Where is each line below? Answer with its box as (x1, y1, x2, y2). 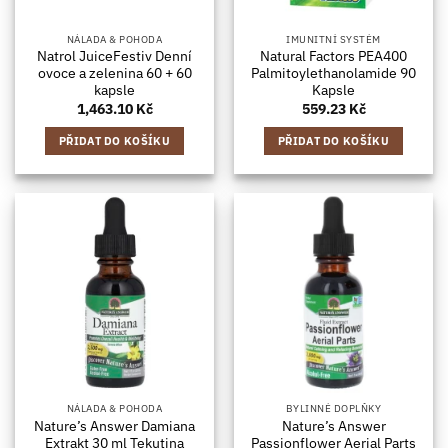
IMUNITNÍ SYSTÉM (286, 32, 381, 46)
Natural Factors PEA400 (260, 47, 407, 66)
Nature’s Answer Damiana (34, 416, 195, 435)
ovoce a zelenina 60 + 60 (37, 64, 192, 83)
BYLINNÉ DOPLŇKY (285, 402, 382, 416)
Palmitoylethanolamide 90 (251, 64, 416, 83)
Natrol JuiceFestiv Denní (37, 47, 192, 66)
